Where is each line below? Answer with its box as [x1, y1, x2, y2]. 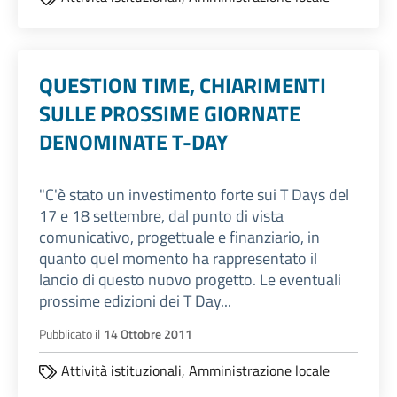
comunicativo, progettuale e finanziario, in [39, 225, 320, 250]
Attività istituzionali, [61, 360, 189, 382]
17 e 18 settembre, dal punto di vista [39, 204, 284, 229]
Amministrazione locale [189, 360, 330, 382]
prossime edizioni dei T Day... [39, 289, 231, 314]
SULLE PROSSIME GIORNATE [39, 97, 300, 130]
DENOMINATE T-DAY [39, 126, 228, 159]
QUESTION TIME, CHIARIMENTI [39, 69, 326, 102]
